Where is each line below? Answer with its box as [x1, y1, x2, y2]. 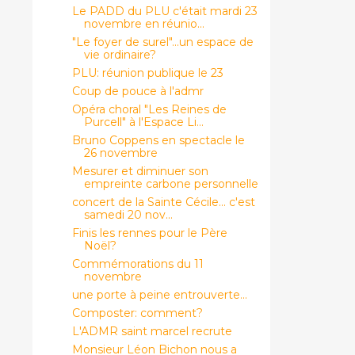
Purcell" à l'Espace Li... [83, 114, 204, 129]
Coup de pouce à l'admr [71, 83, 204, 98]
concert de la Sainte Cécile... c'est [71, 194, 255, 209]
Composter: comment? [71, 305, 203, 320]
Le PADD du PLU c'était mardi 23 [71, 3, 258, 18]
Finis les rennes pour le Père [71, 225, 227, 240]
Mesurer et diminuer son [71, 163, 208, 178]
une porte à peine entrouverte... [71, 287, 247, 302]
